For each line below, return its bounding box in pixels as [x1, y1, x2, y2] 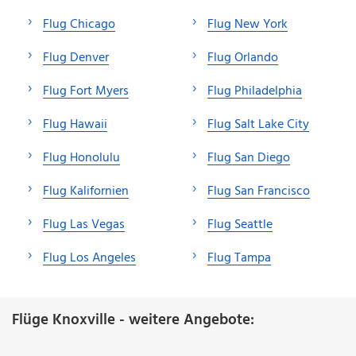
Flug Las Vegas [43, 214, 125, 235]
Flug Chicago [43, 14, 115, 35]
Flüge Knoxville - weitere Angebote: [12, 308, 254, 332]
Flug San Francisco [207, 180, 310, 202]
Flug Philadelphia [207, 80, 302, 102]
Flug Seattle [207, 214, 273, 235]
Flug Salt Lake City [207, 114, 309, 135]
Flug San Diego [207, 147, 290, 168]
